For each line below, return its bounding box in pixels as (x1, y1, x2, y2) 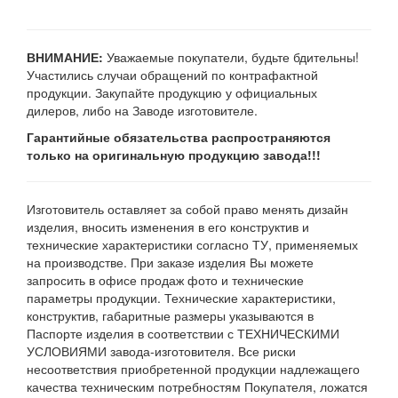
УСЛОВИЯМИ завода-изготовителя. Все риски (27, 342, 296, 360)
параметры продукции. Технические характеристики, (27, 289, 336, 306)
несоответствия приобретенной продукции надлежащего (27, 360, 360, 378)
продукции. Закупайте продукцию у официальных (27, 84, 317, 101)
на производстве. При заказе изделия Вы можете (27, 253, 314, 271)
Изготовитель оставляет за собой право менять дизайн (27, 200, 348, 218)
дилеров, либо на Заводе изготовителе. (27, 101, 258, 119)
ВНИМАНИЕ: (27, 48, 103, 66)
